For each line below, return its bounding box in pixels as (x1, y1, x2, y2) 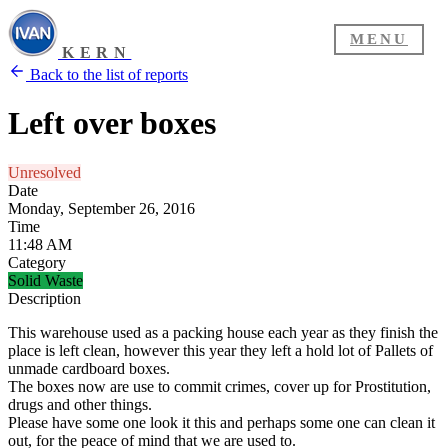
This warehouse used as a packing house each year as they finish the (8, 323, 438, 341)
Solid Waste (8, 271, 83, 289)
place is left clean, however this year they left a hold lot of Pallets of (8, 341, 433, 359)
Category (8, 253, 66, 271)
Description (8, 289, 81, 307)
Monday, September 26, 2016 (8, 199, 195, 217)
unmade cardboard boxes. (8, 359, 170, 377)
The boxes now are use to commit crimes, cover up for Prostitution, (8, 377, 431, 395)
